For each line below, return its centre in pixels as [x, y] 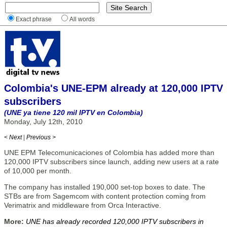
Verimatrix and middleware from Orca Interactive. [83, 205]
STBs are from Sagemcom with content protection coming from [105, 196]
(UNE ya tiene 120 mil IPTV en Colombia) [73, 112]
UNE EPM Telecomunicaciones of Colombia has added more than [109, 153]
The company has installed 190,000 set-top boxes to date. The [105, 187]
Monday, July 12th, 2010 [43, 122]
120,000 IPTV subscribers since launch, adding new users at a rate [111, 162]
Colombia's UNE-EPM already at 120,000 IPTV [113, 88]
